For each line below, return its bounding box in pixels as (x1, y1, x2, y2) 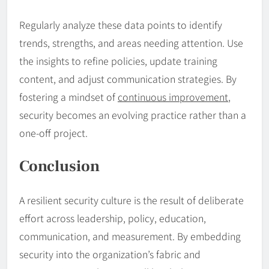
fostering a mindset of (19, 89, 118, 104)
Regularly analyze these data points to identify (19, 17, 222, 32)
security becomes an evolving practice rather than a (19, 107, 246, 122)
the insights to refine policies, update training (19, 53, 217, 68)
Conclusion (19, 156, 100, 177)
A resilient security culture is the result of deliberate (19, 192, 244, 207)
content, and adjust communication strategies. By (19, 71, 237, 86)
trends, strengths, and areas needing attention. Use (19, 35, 243, 50)
